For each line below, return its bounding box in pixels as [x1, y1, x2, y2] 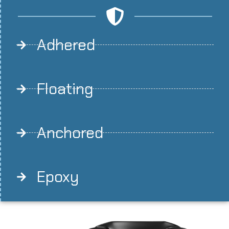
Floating [37, 78, 93, 99]
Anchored [37, 122, 103, 143]
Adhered [37, 34, 95, 55]
